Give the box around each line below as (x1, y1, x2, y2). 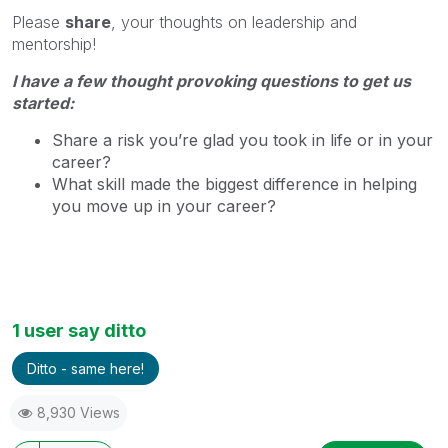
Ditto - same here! (27, 359, 144, 377)
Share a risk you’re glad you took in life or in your (52, 130, 433, 151)
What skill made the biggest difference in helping (52, 174, 417, 195)
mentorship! (12, 34, 101, 55)
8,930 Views (37, 403, 120, 421)
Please (12, 12, 65, 33)
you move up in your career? (52, 196, 276, 217)
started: (12, 93, 78, 114)
